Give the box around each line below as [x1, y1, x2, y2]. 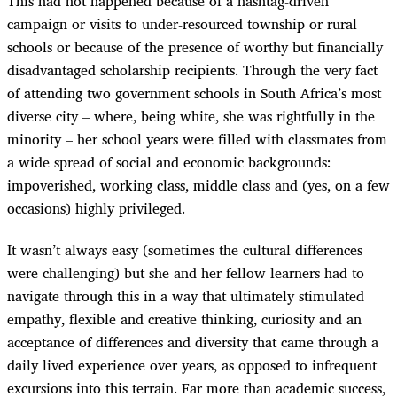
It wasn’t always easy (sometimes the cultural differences [7, 237, 362, 261]
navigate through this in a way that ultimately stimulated [7, 284, 364, 307]
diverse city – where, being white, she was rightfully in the [7, 105, 375, 128]
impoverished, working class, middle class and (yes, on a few [7, 174, 390, 198]
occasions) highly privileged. [7, 197, 185, 221]
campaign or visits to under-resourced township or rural [7, 12, 357, 36]
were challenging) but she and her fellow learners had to [7, 261, 364, 284]
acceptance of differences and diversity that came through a [7, 330, 378, 354]
